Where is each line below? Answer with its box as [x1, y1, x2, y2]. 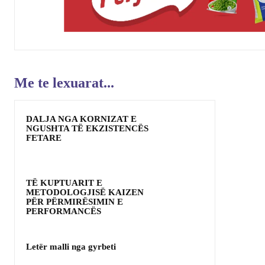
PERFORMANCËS [26, 206, 101, 216]
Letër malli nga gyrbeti [26, 242, 116, 252]
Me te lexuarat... [14, 75, 114, 91]
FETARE [26, 133, 62, 143]
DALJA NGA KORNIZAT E [26, 114, 137, 124]
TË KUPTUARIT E [26, 178, 102, 188]
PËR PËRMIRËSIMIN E [26, 197, 123, 207]
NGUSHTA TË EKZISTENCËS [26, 124, 148, 134]
